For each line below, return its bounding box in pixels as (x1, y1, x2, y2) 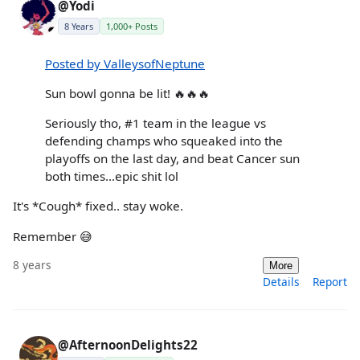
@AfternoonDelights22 (58, 336, 198, 353)
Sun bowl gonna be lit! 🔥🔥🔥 (45, 84, 210, 101)
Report (313, 273, 347, 289)
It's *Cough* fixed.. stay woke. (13, 198, 183, 215)
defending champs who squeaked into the (45, 133, 283, 149)
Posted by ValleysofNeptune (45, 55, 205, 72)
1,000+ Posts (106, 19, 157, 32)
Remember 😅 (13, 227, 92, 244)
